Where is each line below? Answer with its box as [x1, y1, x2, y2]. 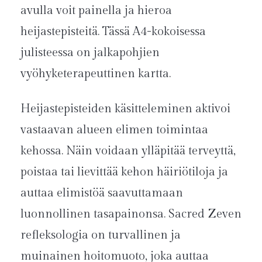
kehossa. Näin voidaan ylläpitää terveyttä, [20, 143, 236, 158]
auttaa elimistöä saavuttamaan [20, 185, 183, 200]
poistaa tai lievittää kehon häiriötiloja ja [20, 164, 228, 179]
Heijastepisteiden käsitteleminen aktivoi [20, 101, 230, 116]
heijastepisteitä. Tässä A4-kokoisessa [20, 24, 206, 39]
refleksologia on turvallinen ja [20, 227, 181, 242]
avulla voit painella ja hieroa [20, 3, 172, 18]
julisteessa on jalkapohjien [20, 45, 160, 60]
